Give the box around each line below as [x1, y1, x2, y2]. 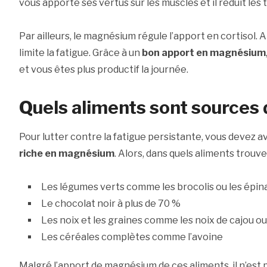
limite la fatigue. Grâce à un [18, 47, 142, 59]
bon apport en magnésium [141, 47, 266, 59]
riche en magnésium [18, 148, 114, 160]
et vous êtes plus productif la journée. [18, 64, 188, 76]
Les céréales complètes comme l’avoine [41, 231, 223, 243]
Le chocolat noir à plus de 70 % [41, 198, 181, 210]
